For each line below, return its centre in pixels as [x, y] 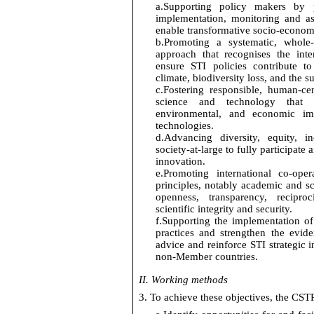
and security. [263, 209]
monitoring [256, 19]
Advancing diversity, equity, [234, 138]
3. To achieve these [182, 298]
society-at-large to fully [208, 150]
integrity [216, 209]
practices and [188, 233]
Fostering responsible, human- [232, 90]
